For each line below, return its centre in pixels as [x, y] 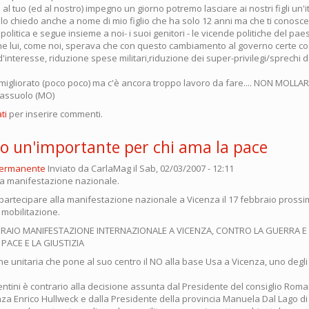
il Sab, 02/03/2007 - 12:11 [182, 168]
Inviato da [69, 168]
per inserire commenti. [55, 113]
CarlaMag [111, 168]
